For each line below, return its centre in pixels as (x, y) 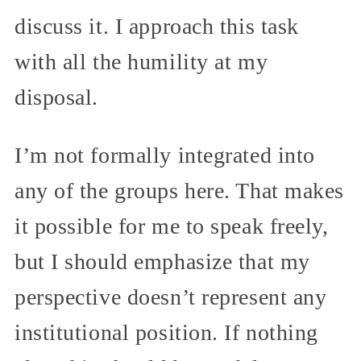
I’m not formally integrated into (165, 155)
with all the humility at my (141, 61)
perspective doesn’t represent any (171, 297)
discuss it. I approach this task (157, 26)
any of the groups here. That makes (180, 190)
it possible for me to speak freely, (172, 226)
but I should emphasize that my (162, 261)
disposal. (57, 97)
